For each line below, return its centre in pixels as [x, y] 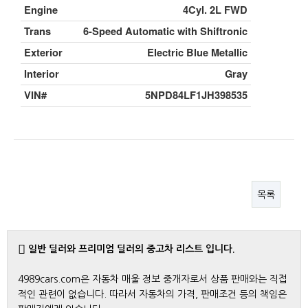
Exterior [43, 53]
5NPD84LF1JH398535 [196, 95]
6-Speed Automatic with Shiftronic [165, 31]
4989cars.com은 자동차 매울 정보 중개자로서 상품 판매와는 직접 [153, 279]
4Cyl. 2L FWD [215, 10]
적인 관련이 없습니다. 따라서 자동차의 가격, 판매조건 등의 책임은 [152, 294]
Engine [41, 10]
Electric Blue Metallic [197, 53]
